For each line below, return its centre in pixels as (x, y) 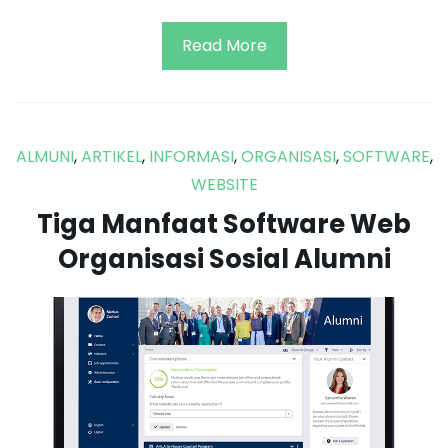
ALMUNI (44, 156)
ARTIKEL (111, 156)
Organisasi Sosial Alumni (224, 258)
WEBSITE (224, 184)
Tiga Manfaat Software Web (224, 223)
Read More (224, 45)
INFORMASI (191, 156)
